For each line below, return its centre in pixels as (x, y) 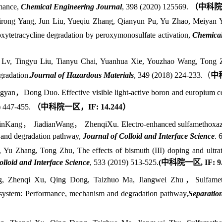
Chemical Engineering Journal (71, 6)
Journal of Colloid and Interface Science (148, 136)
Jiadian (44, 124)
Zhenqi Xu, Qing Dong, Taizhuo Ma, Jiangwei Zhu (96, 180)
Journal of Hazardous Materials (82, 75)
